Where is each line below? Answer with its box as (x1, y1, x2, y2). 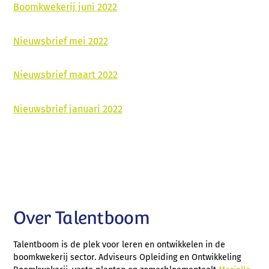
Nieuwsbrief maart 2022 (13, 69, 118, 81)
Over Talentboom (13, 208, 150, 229)
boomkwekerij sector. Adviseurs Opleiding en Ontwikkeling (13, 252, 241, 262)
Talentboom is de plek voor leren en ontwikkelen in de (13, 239, 225, 250)
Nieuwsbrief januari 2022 (13, 103, 122, 115)
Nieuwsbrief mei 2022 (13, 35, 108, 47)
